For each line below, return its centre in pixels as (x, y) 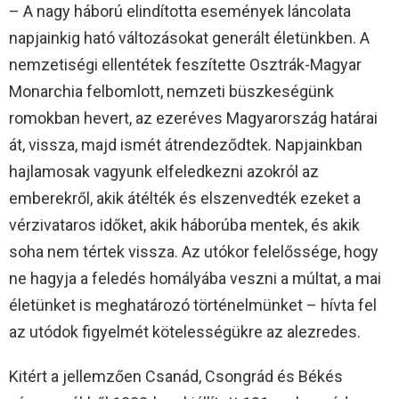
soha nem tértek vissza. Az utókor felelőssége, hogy (194, 252)
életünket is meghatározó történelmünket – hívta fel (193, 305)
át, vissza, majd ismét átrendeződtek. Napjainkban (186, 145)
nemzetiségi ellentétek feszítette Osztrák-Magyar (185, 65)
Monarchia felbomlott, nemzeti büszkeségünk (171, 92)
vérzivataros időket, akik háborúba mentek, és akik (184, 225)
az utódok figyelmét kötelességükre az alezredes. (185, 332)
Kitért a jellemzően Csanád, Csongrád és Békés (176, 377)
